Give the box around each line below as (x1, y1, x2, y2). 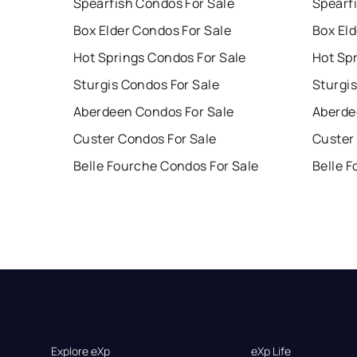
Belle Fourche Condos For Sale (73, 156, 259, 175)
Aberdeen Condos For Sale (73, 102, 234, 120)
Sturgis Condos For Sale (73, 75, 220, 93)
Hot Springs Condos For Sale (73, 48, 246, 66)
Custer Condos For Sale (73, 129, 217, 147)
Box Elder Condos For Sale (73, 21, 231, 39)
